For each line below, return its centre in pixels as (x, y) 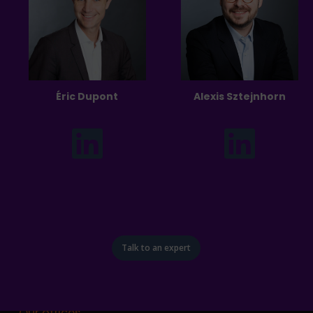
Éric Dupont (87, 97)
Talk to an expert (156, 248)
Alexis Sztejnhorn (239, 97)
